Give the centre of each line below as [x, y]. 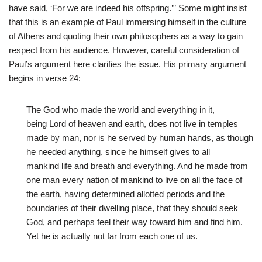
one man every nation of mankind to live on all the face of [134, 180]
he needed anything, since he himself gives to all [118, 151]
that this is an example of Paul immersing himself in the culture [127, 22]
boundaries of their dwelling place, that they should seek [132, 208]
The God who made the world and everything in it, [120, 109]
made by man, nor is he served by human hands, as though [140, 137]
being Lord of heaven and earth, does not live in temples [132, 123]
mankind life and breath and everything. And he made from [137, 166]
